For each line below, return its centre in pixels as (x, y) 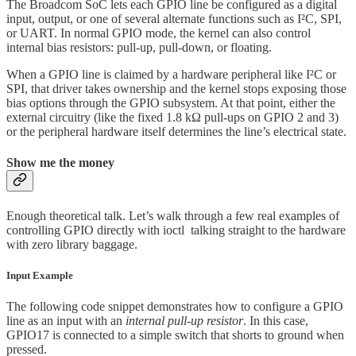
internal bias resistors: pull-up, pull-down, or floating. (139, 48)
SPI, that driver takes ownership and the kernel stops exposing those (176, 89)
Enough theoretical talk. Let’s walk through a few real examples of (173, 215)
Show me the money (60, 163)
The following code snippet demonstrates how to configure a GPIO (175, 307)
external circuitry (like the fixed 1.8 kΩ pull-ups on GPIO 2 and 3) (172, 118)
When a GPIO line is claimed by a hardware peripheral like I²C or (171, 75)
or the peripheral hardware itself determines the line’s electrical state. (176, 132)
